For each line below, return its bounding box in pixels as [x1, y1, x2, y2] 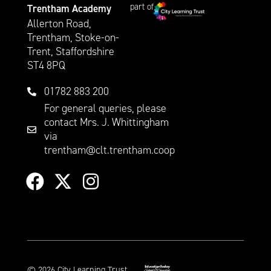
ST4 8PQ [27, 58, 65, 73]
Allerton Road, [27, 16, 91, 31]
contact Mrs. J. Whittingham [44, 115, 169, 130]
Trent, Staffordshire [27, 44, 114, 59]
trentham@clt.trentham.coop [44, 143, 175, 158]
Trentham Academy [27, 1, 111, 15]
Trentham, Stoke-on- [27, 30, 119, 45]
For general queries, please [44, 101, 166, 116]
